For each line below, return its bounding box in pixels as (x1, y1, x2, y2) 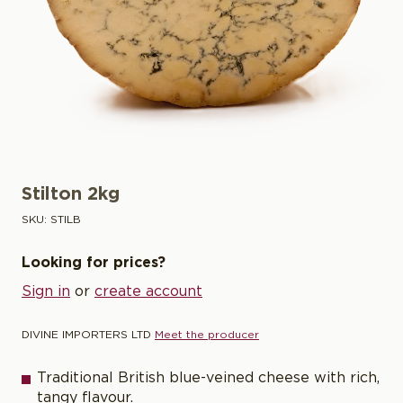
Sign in (22, 285, 70, 299)
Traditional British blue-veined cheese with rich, (37, 372, 380, 385)
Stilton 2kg (22, 186, 120, 202)
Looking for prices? (22, 256, 166, 270)
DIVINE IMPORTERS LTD (22, 330, 151, 340)
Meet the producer (155, 330, 259, 340)
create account (94, 285, 202, 299)
